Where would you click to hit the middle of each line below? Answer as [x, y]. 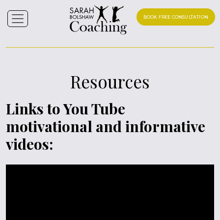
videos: [29, 144]
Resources [110, 81]
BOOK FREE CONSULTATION [176, 17]
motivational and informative [106, 126]
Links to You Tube [66, 108]
